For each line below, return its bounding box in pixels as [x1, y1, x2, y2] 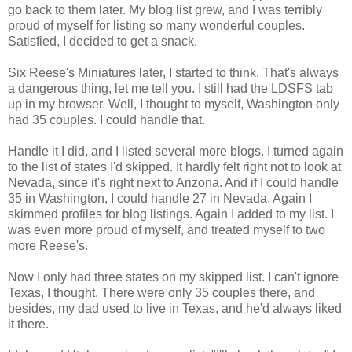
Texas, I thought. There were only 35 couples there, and [8, 285, 315, 299]
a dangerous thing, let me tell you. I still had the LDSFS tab [8, 81, 333, 95]
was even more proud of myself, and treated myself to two [8, 222, 325, 236]
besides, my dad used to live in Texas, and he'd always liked [8, 301, 342, 315]
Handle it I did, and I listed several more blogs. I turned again [8, 144, 343, 158]
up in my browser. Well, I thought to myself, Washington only [8, 97, 339, 111]
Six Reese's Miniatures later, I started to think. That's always [8, 65, 339, 79]
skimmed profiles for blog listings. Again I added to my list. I [8, 207, 334, 221]
